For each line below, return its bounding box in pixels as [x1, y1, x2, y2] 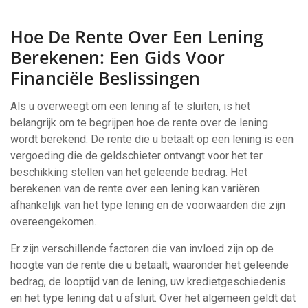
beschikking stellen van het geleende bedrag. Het [10, 166, 247, 179]
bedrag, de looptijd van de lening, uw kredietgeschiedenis [10, 275, 286, 288]
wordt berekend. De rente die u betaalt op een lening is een [10, 133, 294, 146]
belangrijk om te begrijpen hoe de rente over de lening [10, 116, 268, 129]
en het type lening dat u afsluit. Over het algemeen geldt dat [10, 291, 296, 305]
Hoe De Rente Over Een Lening [10, 25, 263, 48]
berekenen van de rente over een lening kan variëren [10, 182, 260, 195]
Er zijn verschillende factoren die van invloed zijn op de [10, 242, 274, 255]
